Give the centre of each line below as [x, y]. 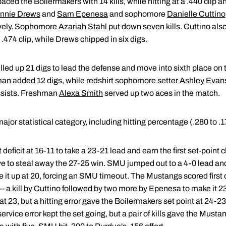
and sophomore [137, 14]
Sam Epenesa [82, 14]
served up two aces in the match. [161, 93]
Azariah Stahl [83, 27]
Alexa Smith [81, 93]
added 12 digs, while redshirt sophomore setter [95, 81]
